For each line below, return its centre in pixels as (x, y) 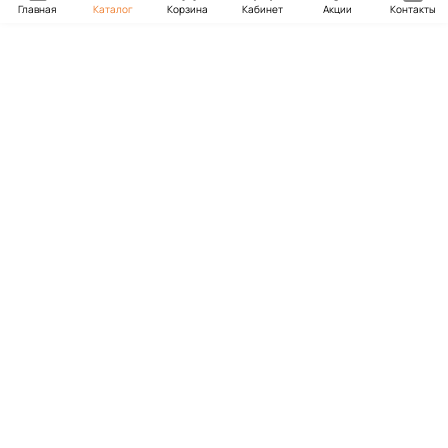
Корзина (187, 9)
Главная (37, 9)
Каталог (112, 9)
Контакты (412, 9)
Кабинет (262, 9)
